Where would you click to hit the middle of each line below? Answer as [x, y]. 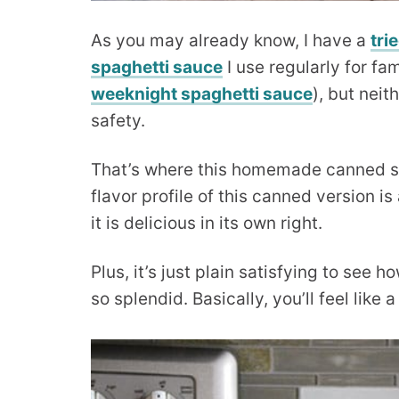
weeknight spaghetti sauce [202, 94]
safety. [118, 121]
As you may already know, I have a [231, 41]
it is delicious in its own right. [207, 224]
